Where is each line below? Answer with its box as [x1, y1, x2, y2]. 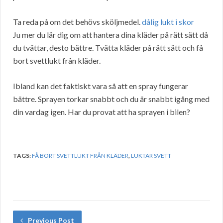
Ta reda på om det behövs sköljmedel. [13, 17, 142, 27]
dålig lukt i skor [142, 17, 194, 27]
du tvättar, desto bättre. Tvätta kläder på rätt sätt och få [13, 43, 203, 53]
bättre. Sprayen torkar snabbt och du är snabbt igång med [13, 94, 210, 104]
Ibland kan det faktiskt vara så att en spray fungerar [13, 81, 188, 91]
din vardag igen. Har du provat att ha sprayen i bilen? [13, 107, 190, 117]
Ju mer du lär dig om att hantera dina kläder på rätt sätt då [13, 30, 208, 40]
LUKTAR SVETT [131, 152, 171, 160]
